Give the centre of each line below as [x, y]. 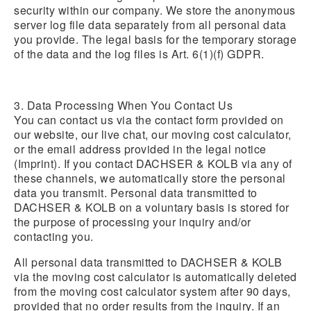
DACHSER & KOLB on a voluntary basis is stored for [152, 207]
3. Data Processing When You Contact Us [123, 105]
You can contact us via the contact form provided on [149, 120]
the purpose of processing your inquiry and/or [133, 222]
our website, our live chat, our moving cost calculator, [153, 134]
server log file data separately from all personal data [150, 25]
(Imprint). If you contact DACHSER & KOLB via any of [153, 163]
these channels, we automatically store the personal [150, 178]
